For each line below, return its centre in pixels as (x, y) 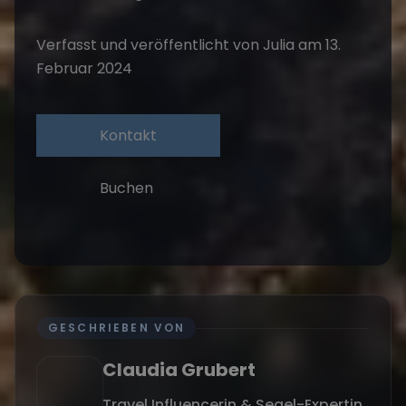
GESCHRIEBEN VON (117, 328)
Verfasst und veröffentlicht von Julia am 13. (188, 45)
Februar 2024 (84, 69)
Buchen (126, 188)
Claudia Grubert (179, 370)
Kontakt (128, 136)
